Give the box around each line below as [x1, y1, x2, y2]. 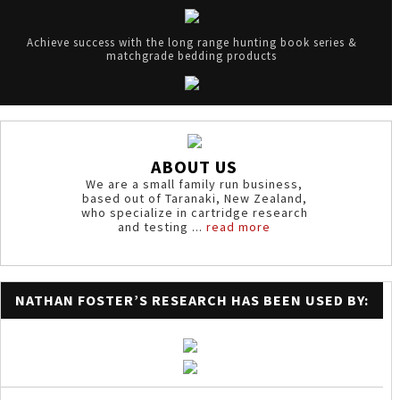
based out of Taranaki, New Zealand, [81, 190, 307, 206]
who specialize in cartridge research [80, 204, 308, 221]
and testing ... [118, 219, 207, 235]
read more [206, 219, 271, 235]
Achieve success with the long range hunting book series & [26, 35, 357, 50]
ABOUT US [151, 155, 238, 178]
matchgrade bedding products [106, 48, 278, 63]
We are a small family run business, [86, 176, 304, 192]
